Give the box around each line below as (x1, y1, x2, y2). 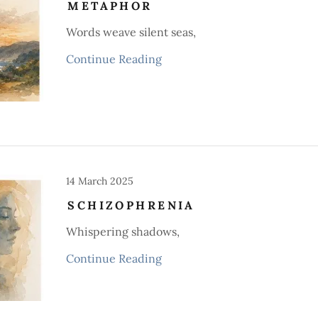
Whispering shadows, (66, 224, 180, 238)
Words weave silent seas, (66, 25, 197, 39)
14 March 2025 (66, 175, 134, 187)
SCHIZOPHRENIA (67, 198, 195, 212)
